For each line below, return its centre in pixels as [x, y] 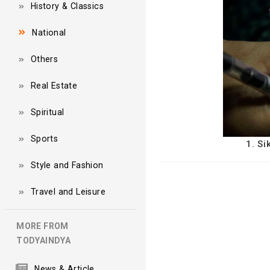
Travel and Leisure [68, 191]
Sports [44, 138]
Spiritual [47, 112]
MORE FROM [42, 226]
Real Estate [54, 85]
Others [44, 59]
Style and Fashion [67, 165]
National [49, 32]
